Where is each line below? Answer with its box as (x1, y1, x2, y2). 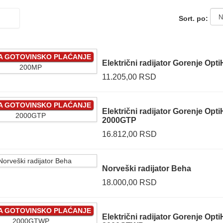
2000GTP (102, 116, 136, 124)
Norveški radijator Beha (102, 164, 191, 173)
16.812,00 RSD (102, 130, 157, 138)
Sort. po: (178, 14, 210, 22)
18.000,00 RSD (102, 178, 157, 187)
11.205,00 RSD (102, 73, 156, 81)
